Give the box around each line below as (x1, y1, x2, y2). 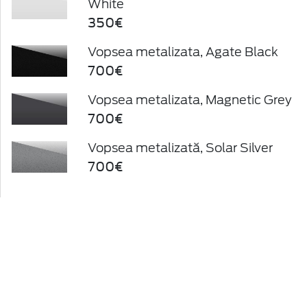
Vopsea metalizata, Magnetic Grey (88, 92, 293, 107)
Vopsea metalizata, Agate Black (88, 44, 279, 59)
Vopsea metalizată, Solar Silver (88, 140, 273, 155)
